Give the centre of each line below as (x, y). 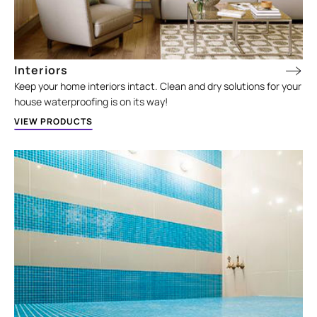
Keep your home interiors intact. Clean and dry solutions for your (158, 86)
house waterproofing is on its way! (91, 102)
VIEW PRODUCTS (54, 122)
